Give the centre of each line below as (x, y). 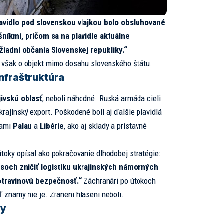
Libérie (52, 126)
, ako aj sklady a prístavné (105, 126)
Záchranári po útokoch (118, 181)
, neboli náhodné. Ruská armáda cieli (101, 98)
